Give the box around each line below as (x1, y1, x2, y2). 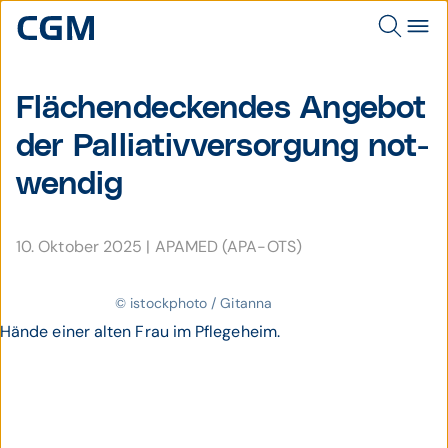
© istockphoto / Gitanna (115, 294, 272, 312)
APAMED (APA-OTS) (154, 236, 302, 257)
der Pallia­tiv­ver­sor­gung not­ (16, 130, 430, 163)
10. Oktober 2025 (16, 236, 147, 257)
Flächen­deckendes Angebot (16, 92, 426, 125)
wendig (16, 168, 124, 201)
